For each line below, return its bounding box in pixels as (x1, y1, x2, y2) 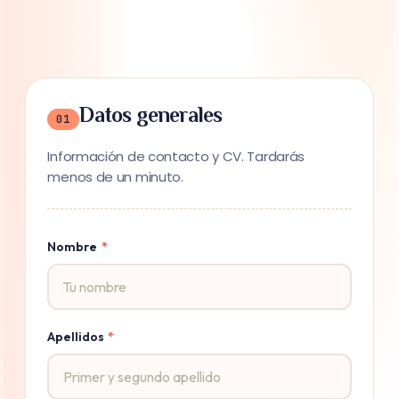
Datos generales (79, 102, 223, 127)
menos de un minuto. (47, 167, 183, 187)
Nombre (47, 239, 100, 256)
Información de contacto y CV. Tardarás (47, 147, 305, 167)
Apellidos (47, 329, 107, 346)
